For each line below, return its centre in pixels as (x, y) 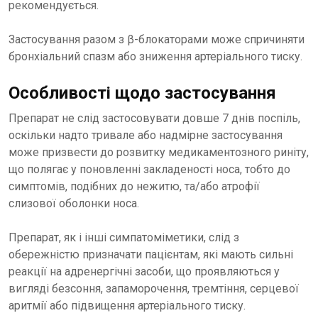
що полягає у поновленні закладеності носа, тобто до (149, 170)
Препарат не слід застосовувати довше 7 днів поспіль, (154, 119)
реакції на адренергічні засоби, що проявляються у (144, 272)
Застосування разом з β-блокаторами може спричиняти (157, 40)
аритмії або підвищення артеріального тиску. (127, 306)
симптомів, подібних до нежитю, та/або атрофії (134, 187)
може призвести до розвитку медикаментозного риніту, (159, 153)
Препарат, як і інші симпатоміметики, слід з (124, 238)
